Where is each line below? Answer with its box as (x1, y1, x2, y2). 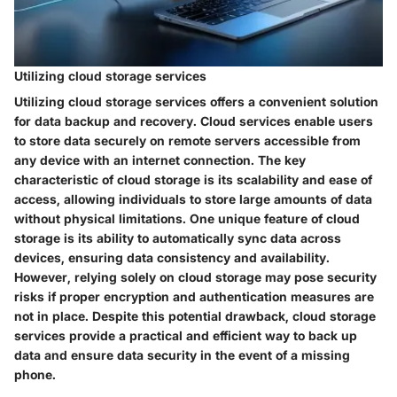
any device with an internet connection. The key (14, 152, 306, 168)
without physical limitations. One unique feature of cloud (14, 211, 360, 227)
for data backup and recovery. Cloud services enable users (14, 113, 373, 129)
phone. (14, 367, 56, 383)
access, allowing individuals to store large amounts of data (14, 191, 372, 207)
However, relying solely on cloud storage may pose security (14, 269, 377, 285)
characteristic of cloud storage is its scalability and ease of (14, 172, 372, 188)
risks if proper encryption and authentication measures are (14, 289, 374, 305)
